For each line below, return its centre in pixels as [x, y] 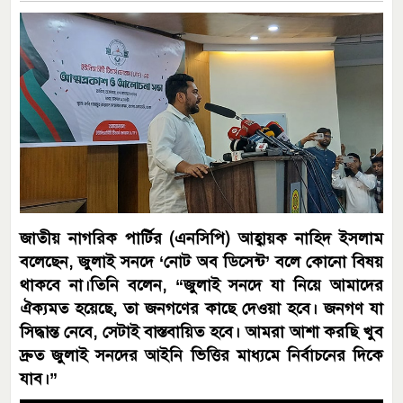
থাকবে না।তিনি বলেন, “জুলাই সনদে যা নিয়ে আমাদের [201, 285]
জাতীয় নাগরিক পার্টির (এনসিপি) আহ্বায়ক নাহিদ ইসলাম [201, 238]
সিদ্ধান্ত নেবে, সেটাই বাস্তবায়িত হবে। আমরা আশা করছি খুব [201, 331]
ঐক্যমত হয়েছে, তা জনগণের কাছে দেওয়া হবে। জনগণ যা [201, 308]
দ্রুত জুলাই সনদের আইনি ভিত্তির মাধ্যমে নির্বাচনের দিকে [201, 355]
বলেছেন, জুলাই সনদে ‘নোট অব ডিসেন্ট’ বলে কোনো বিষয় [201, 261]
